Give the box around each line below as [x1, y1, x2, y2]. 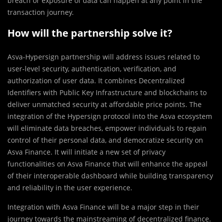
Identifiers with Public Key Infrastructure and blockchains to [7, 88, 207, 98]
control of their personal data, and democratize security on [7, 135, 203, 145]
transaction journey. [7, 7, 74, 17]
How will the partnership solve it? [7, 26, 172, 40]
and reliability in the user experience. [7, 183, 132, 193]
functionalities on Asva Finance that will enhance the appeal [7, 159, 208, 169]
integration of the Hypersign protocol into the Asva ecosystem [7, 111, 212, 121]
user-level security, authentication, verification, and [7, 64, 176, 74]
